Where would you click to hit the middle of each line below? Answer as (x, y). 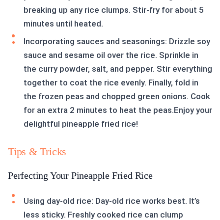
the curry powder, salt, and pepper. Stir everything (118, 69)
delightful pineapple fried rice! (81, 124)
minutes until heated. (63, 24)
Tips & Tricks (37, 152)
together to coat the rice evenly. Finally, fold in (111, 83)
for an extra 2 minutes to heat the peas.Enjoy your (118, 110)
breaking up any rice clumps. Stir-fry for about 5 (114, 10)
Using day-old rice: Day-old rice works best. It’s (112, 201)
